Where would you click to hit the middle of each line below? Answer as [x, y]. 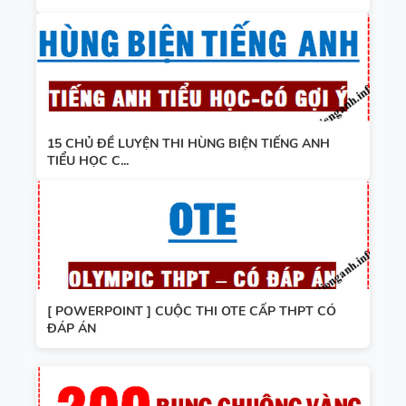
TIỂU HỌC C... [88, 160]
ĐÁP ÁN [72, 328]
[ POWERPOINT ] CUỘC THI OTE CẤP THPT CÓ [192, 311]
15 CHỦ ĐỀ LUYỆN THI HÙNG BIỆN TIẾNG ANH [188, 143]
